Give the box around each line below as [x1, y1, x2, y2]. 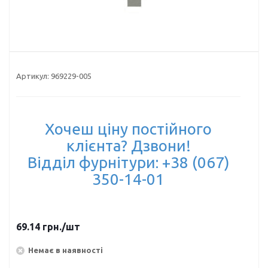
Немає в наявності [28, 245, 103, 254]
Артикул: [16, 72, 49, 80]
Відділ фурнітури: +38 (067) [27, 154, 230, 171]
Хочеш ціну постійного [45, 120, 212, 138]
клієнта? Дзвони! [66, 137, 191, 154]
